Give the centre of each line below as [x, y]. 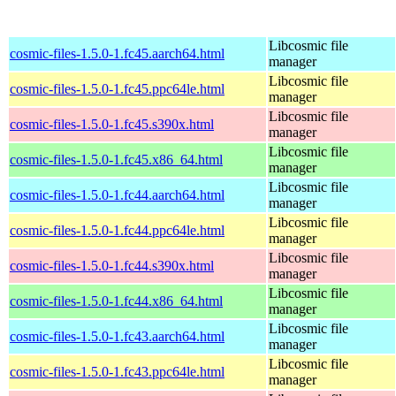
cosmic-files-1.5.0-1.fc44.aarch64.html [117, 194]
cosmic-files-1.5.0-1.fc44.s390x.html [112, 265]
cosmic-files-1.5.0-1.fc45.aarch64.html [117, 53]
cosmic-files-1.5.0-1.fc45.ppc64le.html [117, 88]
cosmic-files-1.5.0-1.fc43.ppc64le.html [117, 371]
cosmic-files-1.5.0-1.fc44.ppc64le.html [117, 230]
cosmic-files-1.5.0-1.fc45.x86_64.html [116, 159]
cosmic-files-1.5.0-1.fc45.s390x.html [112, 124]
